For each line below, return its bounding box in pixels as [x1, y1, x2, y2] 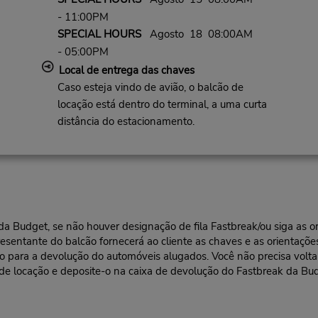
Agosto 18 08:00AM [141, 27, 253, 42]
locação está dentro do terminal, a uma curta [57, 97, 267, 112]
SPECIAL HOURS [57, 27, 141, 42]
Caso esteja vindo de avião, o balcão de [57, 80, 243, 95]
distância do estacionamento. [57, 114, 194, 129]
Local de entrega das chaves [58, 63, 194, 78]
